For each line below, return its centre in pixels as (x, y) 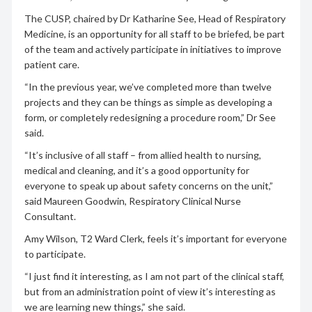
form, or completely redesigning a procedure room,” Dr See (150, 117)
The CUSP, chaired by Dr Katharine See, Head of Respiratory (155, 18)
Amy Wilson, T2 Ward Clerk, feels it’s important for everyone (155, 238)
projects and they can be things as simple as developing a (148, 102)
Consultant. (50, 216)
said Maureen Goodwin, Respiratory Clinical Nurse (132, 201)
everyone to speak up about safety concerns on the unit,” (148, 185)
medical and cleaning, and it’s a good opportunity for (136, 170)
